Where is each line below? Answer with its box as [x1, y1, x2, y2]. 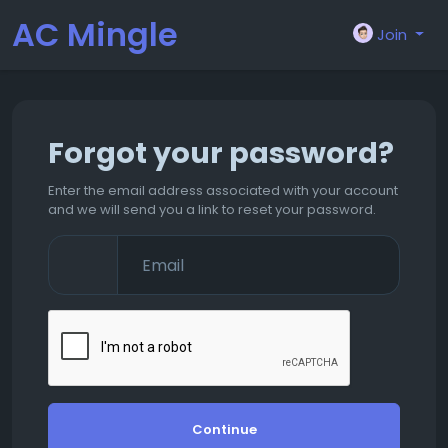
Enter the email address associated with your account [48, 181, 398, 200]
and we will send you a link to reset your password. [48, 200, 376, 219]
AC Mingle [12, 12, 178, 57]
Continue [191, 420, 257, 439]
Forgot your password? [48, 133, 394, 173]
